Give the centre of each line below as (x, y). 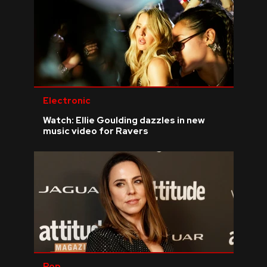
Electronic (66, 101)
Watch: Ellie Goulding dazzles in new (124, 121)
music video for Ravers (95, 131)
